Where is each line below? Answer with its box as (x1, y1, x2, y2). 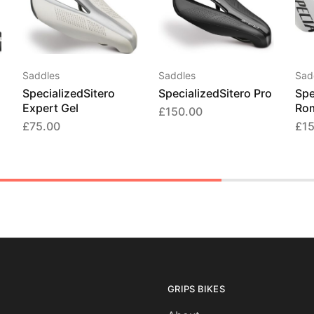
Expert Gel (22, 100, 79, 115)
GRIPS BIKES (168, 282, 225, 294)
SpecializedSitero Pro (158, 86, 273, 100)
